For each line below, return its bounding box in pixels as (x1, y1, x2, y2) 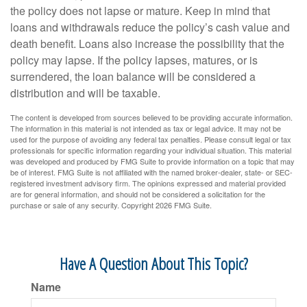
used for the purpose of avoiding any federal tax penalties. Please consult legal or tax (10, 134, 291, 145)
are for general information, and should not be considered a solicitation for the (10, 188, 265, 199)
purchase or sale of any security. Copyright (10, 199, 156, 210)
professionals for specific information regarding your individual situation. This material (10, 145, 291, 156)
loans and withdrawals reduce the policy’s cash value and (10, 19, 290, 35)
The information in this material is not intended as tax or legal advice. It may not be (10, 123, 281, 134)
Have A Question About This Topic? (59, 252, 248, 275)
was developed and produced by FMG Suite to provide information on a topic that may (10, 156, 295, 167)
